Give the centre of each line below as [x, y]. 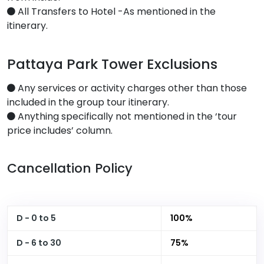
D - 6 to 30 [39, 242]
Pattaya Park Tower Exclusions [112, 64]
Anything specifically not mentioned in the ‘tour [126, 116]
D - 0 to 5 [36, 218]
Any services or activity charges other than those [131, 88]
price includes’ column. [60, 130]
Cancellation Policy [70, 168]
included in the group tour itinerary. [88, 102]
